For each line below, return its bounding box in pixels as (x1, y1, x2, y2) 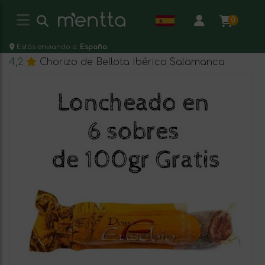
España (80, 43, 107, 51)
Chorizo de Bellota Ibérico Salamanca (40, 57, 225, 67)
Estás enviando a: (17, 43, 80, 51)
